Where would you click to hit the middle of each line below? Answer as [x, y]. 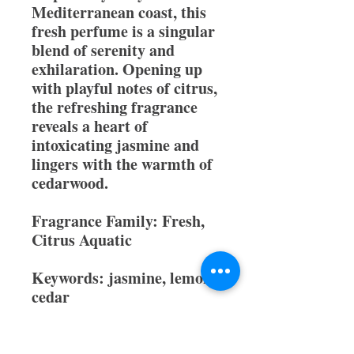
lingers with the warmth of [122, 164]
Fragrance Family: [97, 221]
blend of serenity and [103, 50]
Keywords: [70, 278]
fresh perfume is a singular [123, 31]
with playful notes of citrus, [124, 88]
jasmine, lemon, [162, 278]
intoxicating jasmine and [115, 145]
